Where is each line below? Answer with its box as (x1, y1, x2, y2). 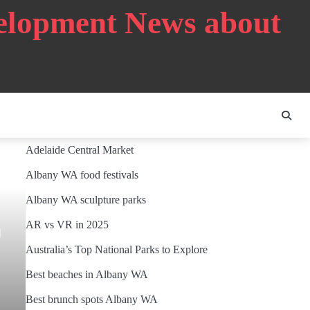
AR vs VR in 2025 (25, 219, 109, 230)
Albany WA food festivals (25, 169, 138, 181)
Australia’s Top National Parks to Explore (25, 244, 208, 255)
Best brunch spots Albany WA (25, 293, 158, 305)
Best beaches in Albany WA (25, 268, 148, 280)
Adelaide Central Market (25, 144, 134, 156)
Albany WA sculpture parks (25, 194, 146, 206)
